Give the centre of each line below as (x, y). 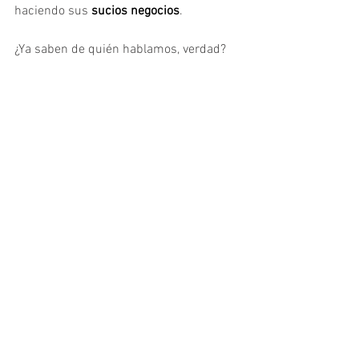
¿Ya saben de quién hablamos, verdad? (120, 49)
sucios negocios (134, 11)
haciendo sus (51, 11)
